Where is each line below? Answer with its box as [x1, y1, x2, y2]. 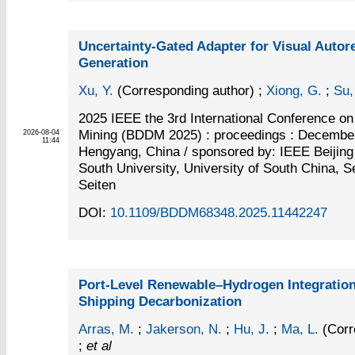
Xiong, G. [265, 82, 322, 98]
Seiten [78, 177, 116, 193]
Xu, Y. [78, 82, 113, 98]
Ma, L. [281, 321, 319, 337]
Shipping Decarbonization [78, 293, 242, 309]
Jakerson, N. [145, 321, 222, 337]
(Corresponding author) [113, 82, 254, 98]
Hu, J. [233, 321, 269, 337]
